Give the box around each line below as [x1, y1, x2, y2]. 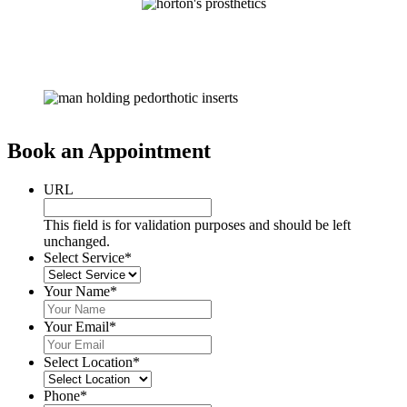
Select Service [44, 249, 124, 265]
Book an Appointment [7, 139, 211, 163]
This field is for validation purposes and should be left [44, 216, 351, 233]
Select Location [44, 353, 133, 370]
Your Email [44, 318, 109, 334]
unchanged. [44, 233, 110, 249]
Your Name [44, 283, 110, 299]
